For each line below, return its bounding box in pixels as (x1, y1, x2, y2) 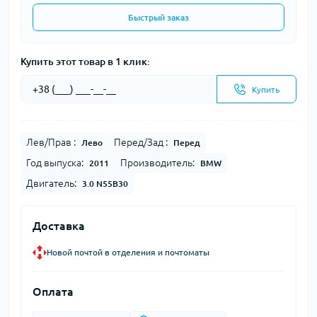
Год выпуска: (26, 157, 83, 168)
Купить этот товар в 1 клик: (21, 56, 150, 67)
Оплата (33, 285, 74, 298)
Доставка (33, 219, 85, 232)
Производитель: (120, 157, 195, 168)
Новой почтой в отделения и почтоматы (47, 248, 209, 257)
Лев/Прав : (26, 137, 76, 148)
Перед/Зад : (114, 137, 168, 148)
